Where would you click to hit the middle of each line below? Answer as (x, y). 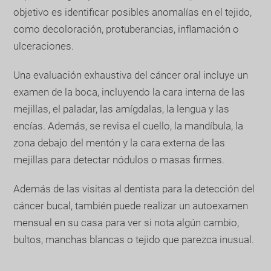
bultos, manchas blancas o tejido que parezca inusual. (134, 239)
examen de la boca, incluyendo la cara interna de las (129, 92)
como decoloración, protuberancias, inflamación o (126, 29)
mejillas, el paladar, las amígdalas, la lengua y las (122, 109)
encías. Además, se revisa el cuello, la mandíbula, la (129, 126)
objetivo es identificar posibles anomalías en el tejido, (133, 12)
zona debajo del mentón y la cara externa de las (119, 142)
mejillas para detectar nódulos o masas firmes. (119, 159)
